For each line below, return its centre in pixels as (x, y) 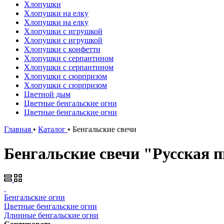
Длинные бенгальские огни (51, 215)
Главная (17, 129)
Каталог (52, 129)
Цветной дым (47, 94)
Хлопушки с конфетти (62, 49)
